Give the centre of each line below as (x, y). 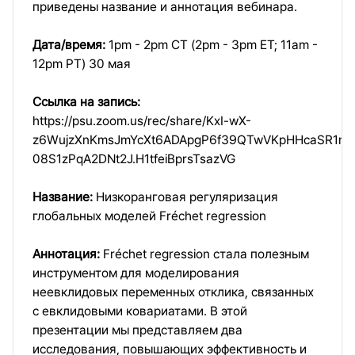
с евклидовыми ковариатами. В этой (140, 311)
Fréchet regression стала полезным (204, 254)
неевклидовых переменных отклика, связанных (173, 292)
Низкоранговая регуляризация (185, 197)
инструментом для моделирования (136, 273)
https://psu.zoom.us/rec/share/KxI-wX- (142, 121)
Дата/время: (69, 45)
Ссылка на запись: (86, 102)
